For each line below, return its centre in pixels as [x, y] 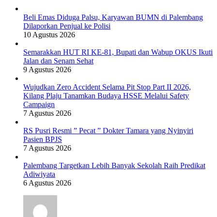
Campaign [39, 104]
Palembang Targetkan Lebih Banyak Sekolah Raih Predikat [114, 165]
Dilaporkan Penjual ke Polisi [67, 26]
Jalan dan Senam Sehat [58, 61]
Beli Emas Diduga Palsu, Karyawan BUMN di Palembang [113, 17]
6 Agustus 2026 [47, 183]
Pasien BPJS [43, 139]
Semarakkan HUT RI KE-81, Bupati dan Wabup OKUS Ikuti [118, 52]
